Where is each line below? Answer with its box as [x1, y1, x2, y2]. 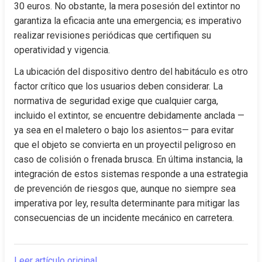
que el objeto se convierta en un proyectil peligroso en [14, 139, 236, 150]
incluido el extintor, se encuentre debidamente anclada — [14, 110, 244, 121]
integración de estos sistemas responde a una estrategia [14, 168, 248, 180]
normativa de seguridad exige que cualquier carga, [14, 95, 218, 106]
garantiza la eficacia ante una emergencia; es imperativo [14, 15, 242, 26]
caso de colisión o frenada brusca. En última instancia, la [14, 154, 243, 165]
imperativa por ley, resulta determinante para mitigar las [14, 198, 240, 209]
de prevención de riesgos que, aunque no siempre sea [14, 183, 236, 194]
